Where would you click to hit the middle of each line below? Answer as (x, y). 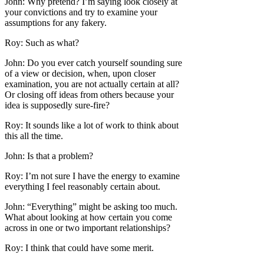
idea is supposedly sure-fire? (57, 105)
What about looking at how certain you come (88, 217)
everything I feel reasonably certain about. (82, 187)
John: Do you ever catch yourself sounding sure (93, 63)
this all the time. (34, 136)
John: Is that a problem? (49, 156)
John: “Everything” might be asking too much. (91, 207)
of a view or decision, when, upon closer (80, 74)
